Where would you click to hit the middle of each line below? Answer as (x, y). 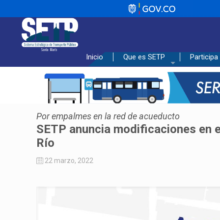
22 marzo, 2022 (69, 161)
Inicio (95, 57)
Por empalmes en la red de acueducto (108, 116)
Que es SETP (144, 57)
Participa (204, 57)
